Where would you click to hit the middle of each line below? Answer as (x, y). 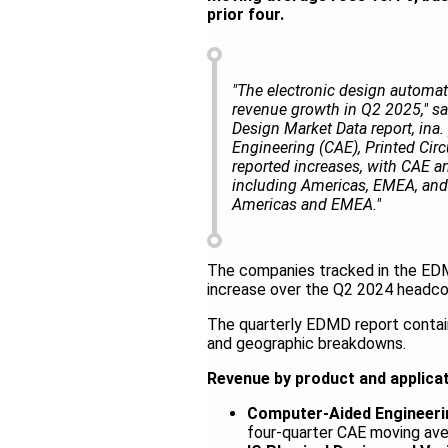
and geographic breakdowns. (306, 344)
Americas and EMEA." (306, 205)
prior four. (245, 15)
